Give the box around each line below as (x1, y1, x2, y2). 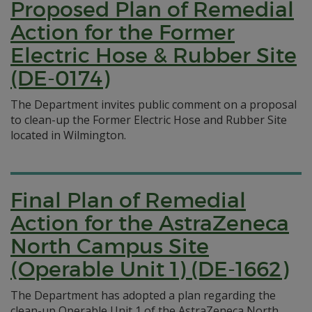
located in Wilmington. (10, 127, 126, 143)
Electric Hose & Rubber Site (10, 42, 297, 68)
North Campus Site (10, 233, 209, 259)
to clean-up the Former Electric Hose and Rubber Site (10, 112, 287, 127)
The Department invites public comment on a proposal (10, 97, 297, 112)
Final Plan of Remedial (10, 187, 246, 213)
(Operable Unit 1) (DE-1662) (10, 256, 288, 282)
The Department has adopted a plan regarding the (10, 288, 276, 303)
